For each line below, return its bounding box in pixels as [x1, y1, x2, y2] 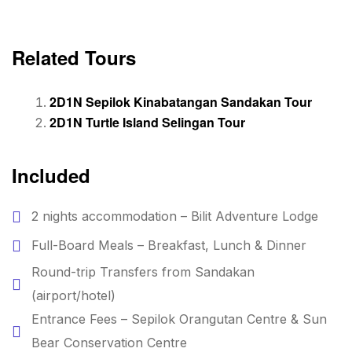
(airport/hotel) [31, 287, 115, 303]
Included [12, 161, 90, 189]
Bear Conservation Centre [31, 334, 187, 350]
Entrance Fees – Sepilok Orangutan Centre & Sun [31, 310, 327, 327]
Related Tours [12, 43, 136, 71]
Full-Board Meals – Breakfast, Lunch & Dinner [31, 237, 306, 254]
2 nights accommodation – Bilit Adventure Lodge [31, 208, 318, 225]
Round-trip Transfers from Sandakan [31, 263, 255, 280]
